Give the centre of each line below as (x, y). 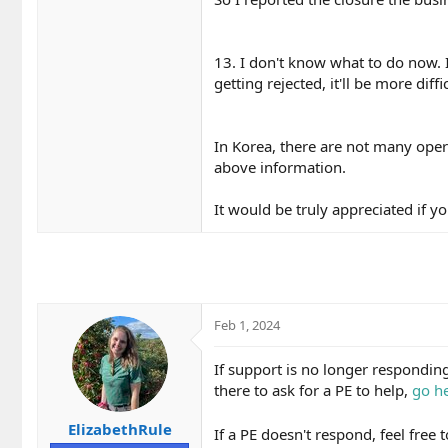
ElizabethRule (119, 429)
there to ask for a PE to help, (313, 389)
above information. (280, 166)
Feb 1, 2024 (247, 324)
